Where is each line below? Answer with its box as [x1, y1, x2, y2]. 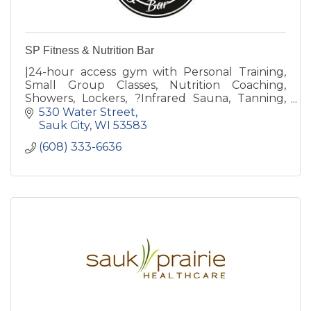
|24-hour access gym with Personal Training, [25, 65, 286, 79]
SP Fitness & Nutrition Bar [25, 44, 154, 57]
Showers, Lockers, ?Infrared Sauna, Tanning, [25, 92, 286, 106]
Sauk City [39, 118, 90, 132]
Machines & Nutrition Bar [25, 118, 163, 132]
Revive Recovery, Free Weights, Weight [25, 105, 286, 119]
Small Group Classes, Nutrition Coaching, [25, 78, 286, 92]
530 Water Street [39, 105, 135, 119]
